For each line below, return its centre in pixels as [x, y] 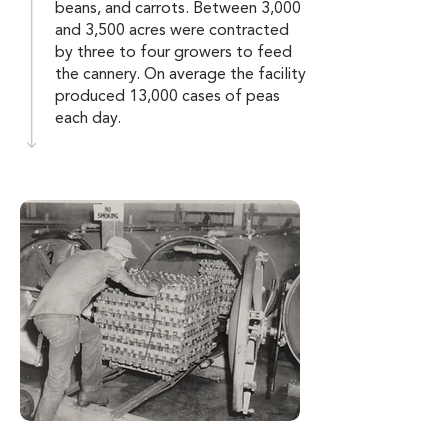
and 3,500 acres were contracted [172, 31]
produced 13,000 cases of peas [167, 97]
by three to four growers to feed [173, 53]
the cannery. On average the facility [180, 75]
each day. [88, 119]
